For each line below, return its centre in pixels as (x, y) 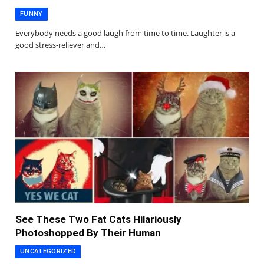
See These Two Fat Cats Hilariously (98, 220)
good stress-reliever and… (60, 45)
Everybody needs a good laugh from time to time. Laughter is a (125, 33)
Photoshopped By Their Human (88, 233)
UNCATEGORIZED (48, 252)
